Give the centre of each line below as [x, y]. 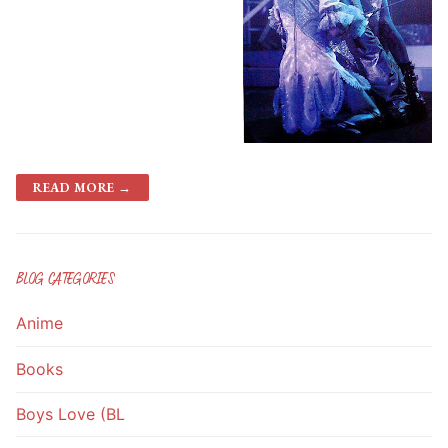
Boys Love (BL [70, 413]
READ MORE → [82, 188]
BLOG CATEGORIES [65, 278]
